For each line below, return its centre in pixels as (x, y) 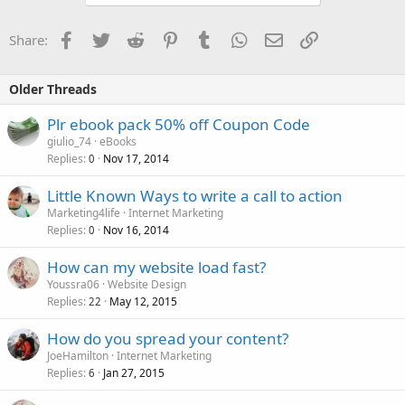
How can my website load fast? (156, 267)
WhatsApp (279, 38)
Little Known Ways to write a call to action (195, 196)
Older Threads (53, 89)
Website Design (147, 284)
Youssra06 (73, 284)
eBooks (118, 141)
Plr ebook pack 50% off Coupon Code (179, 124)
